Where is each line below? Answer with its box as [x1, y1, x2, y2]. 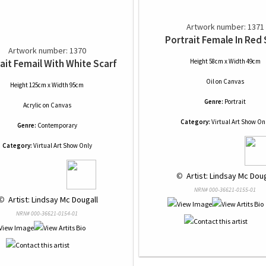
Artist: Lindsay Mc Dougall [6, 194, 98, 205]
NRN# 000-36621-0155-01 [194, 186, 256, 194]
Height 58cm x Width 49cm [189, 57, 261, 65]
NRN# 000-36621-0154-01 [16, 210, 78, 217]
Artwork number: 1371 [186, 21, 264, 32]
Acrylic [23, 101, 42, 109]
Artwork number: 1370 [8, 45, 86, 56]
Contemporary [37, 121, 77, 129]
